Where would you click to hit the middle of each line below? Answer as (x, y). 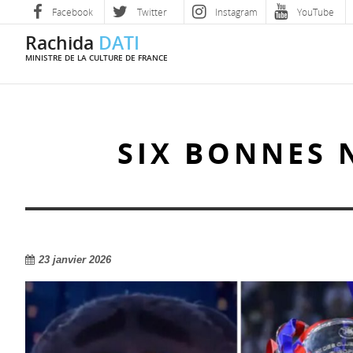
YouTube (314, 12)
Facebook (71, 12)
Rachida (62, 43)
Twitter (151, 12)
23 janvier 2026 (75, 260)
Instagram (235, 12)
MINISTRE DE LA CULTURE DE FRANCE (97, 58)
